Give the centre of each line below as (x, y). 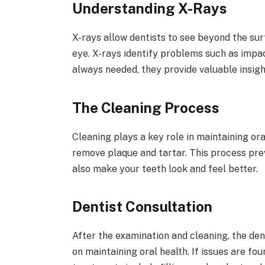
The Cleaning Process (146, 107)
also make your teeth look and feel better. (165, 169)
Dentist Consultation (142, 207)
